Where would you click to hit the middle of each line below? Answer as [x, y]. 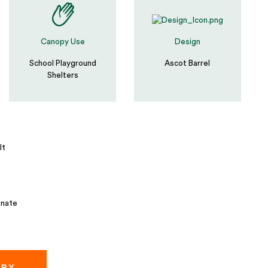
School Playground [63, 63]
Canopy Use [63, 42]
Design [187, 42]
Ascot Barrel [188, 64]
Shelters [63, 75]
